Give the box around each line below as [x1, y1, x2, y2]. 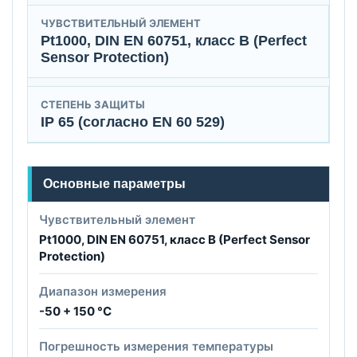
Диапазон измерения [39, 284, 167, 300]
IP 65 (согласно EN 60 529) [41, 114, 225, 131]
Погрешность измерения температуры [39, 339, 273, 355]
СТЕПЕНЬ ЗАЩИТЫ [41, 98, 145, 112]
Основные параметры [43, 177, 186, 191]
